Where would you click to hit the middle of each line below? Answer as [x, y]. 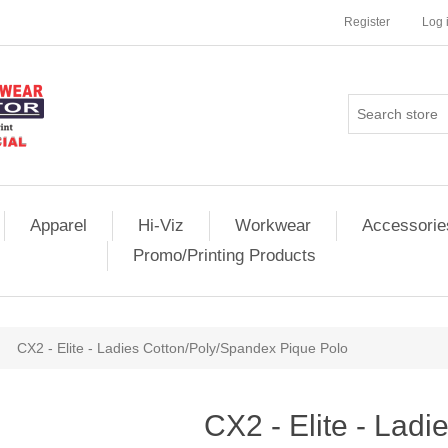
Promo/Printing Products [224, 255]
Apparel [58, 225]
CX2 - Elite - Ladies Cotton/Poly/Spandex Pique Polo [182, 348]
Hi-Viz [161, 225]
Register [367, 22]
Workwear [273, 225]
